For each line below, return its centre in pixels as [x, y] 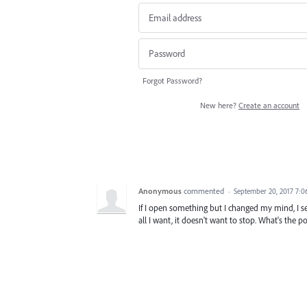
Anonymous [160, 191]
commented [205, 191]
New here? [219, 105]
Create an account [269, 105]
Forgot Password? [172, 80]
